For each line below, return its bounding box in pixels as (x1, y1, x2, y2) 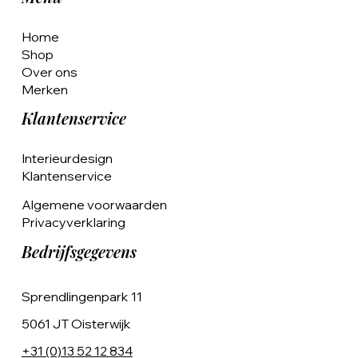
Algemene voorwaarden (21, 197, 167, 213)
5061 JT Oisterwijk (21, 315, 131, 332)
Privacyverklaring (21, 214, 125, 231)
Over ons (21, 63, 78, 80)
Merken (21, 81, 68, 97)
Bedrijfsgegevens (21, 241, 137, 262)
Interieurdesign (21, 150, 113, 167)
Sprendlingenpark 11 (21, 288, 142, 304)
